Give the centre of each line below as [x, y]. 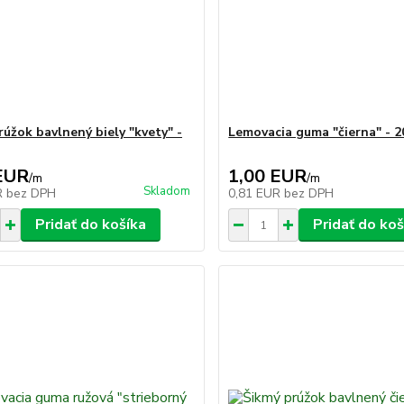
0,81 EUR [257, 193]
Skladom [167, 191]
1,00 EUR [268, 176]
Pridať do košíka [90, 225]
